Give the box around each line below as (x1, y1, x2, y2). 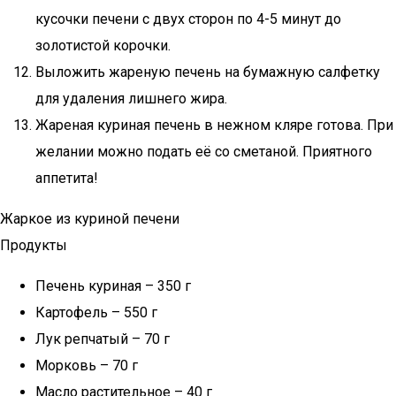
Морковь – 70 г (35, 357, 138, 374)
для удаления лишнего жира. (35, 90, 227, 107)
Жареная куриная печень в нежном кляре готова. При (35, 117, 393, 133)
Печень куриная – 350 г (35, 278, 191, 294)
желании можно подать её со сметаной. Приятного (35, 143, 372, 160)
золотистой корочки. (35, 37, 171, 54)
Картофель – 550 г (35, 304, 157, 321)
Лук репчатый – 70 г (35, 331, 170, 347)
